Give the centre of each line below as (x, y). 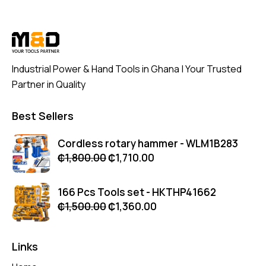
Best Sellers (43, 115)
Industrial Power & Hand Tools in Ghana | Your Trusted (127, 69)
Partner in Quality (49, 85)
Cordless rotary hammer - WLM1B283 (148, 143)
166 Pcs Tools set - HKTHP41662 (137, 192)
